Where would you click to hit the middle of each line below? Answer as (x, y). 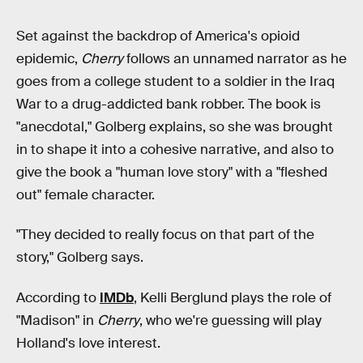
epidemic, (49, 58)
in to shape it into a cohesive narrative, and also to (175, 149)
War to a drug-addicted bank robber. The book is (169, 104)
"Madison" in (57, 320)
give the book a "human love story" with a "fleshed (172, 172)
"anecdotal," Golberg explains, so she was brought (175, 126)
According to (58, 297)
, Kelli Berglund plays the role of (233, 297)
